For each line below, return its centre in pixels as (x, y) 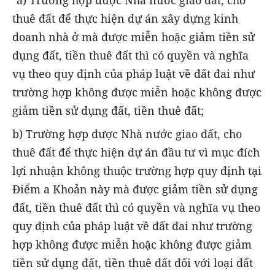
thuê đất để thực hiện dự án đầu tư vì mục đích (136, 152)
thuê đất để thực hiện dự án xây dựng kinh (125, 18)
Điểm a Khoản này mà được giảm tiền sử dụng (135, 189)
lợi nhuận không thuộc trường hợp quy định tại (137, 170)
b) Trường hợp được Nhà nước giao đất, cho (127, 134)
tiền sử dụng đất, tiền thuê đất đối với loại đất (133, 262)
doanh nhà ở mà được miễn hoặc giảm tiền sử (134, 37)
